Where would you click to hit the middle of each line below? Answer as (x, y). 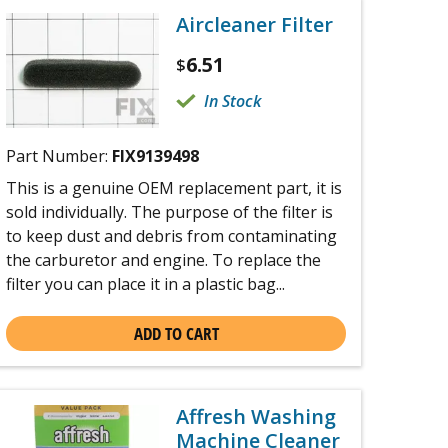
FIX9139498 (155, 155)
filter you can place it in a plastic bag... (145, 283)
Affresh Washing (256, 416)
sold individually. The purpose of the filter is (169, 211)
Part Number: (59, 155)
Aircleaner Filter (254, 24)
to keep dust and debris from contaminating (171, 235)
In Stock (232, 101)
